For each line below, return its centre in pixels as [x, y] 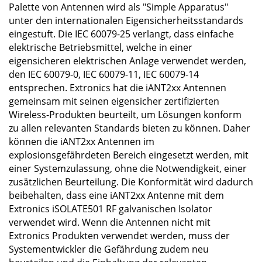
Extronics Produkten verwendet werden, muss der [119, 236]
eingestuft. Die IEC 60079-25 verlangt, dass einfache [121, 34]
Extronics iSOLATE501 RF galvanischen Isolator [111, 209]
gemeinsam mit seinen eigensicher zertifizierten [114, 101]
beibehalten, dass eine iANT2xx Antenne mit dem [116, 195]
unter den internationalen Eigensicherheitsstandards [126, 20]
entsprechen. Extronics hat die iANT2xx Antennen [118, 88]
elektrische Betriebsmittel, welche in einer [101, 47]
